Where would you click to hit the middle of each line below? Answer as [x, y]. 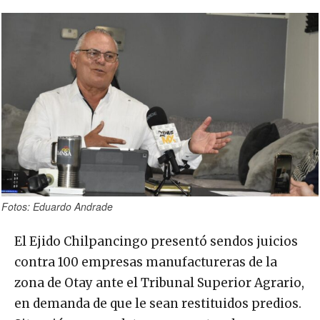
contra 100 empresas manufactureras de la [146, 262]
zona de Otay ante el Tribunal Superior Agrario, [159, 282]
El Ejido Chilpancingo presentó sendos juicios [156, 241]
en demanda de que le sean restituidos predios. [158, 303]
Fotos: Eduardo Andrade [57, 206]
